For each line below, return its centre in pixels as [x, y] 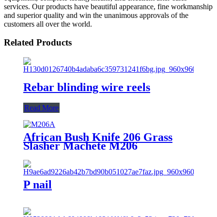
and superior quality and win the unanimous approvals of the [96, 15]
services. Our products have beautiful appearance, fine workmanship [108, 6]
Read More [41, 108]
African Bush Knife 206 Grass [98, 137]
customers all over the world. [48, 24]
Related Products [38, 43]
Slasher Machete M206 [80, 146]
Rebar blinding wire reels [87, 87]
